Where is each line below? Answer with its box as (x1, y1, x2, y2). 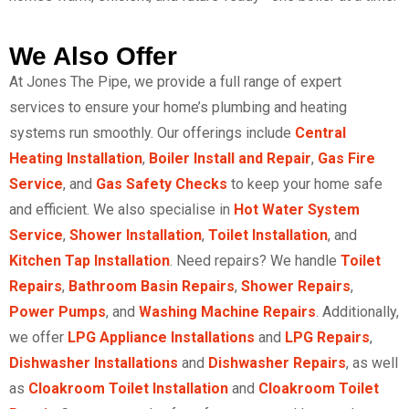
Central (295, 123, 346, 142)
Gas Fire (318, 149, 375, 167)
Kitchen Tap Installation (9, 251, 170, 269)
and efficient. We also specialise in (9, 200, 234, 218)
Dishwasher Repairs (208, 353, 346, 372)
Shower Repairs (241, 277, 351, 295)
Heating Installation (9, 149, 142, 167)
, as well (346, 353, 398, 372)
